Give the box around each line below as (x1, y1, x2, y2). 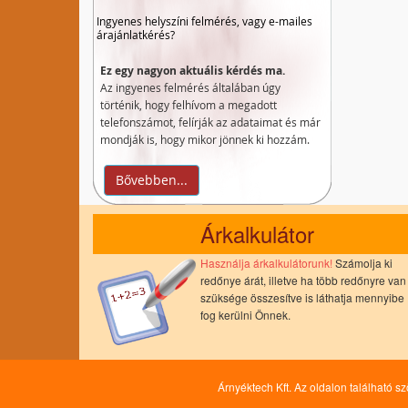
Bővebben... (116, 171, 188, 189)
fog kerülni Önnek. (200, 307, 291, 322)
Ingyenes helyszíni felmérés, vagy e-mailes (97, 14, 312, 28)
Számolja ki (332, 255, 393, 270)
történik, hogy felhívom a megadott (100, 97, 277, 112)
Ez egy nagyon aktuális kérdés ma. (100, 63, 285, 78)
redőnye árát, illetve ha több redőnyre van (200, 272, 406, 288)
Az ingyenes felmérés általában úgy (100, 80, 280, 95)
